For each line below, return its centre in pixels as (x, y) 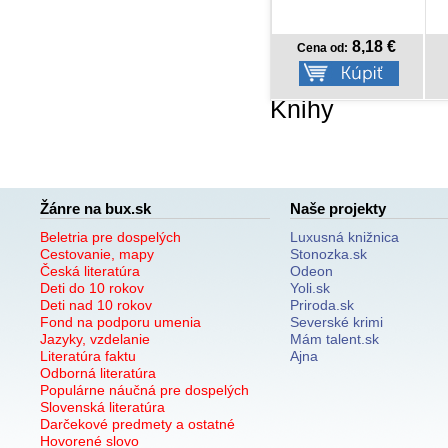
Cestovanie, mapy (97, 253)
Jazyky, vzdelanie (95, 338)
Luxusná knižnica (344, 236)
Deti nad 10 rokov (96, 304)
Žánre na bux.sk (95, 208)
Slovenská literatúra (102, 406)
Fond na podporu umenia (120, 321)
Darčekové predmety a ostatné (137, 423)
